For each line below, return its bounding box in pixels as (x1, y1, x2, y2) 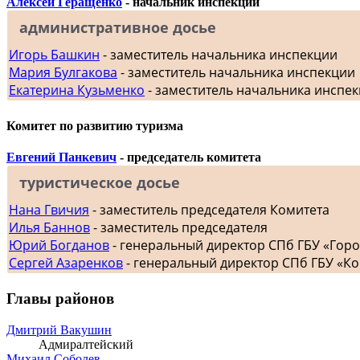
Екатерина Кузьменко (9, 81, 145, 100)
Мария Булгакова (9, 63, 117, 82)
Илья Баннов (9, 219, 90, 237)
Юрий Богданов (9, 236, 109, 255)
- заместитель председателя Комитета (89, 201, 329, 219)
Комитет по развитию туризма (6, 118, 183, 133)
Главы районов (6, 290, 114, 308)
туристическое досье (19, 173, 180, 193)
